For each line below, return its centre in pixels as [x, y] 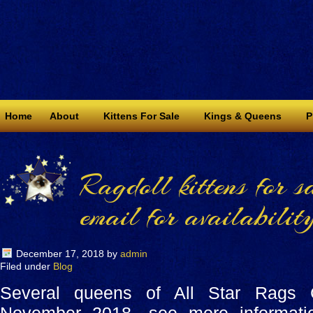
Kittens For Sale [141, 116]
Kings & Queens [243, 116]
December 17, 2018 [60, 254]
